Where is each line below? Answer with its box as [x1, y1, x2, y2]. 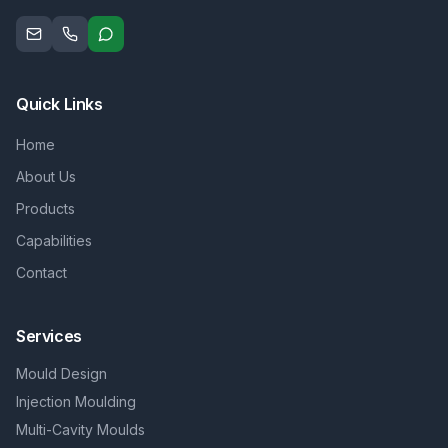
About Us [16, 168, 76, 185]
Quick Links [16, 94, 103, 114]
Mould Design [16, 365, 107, 382]
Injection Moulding [16, 393, 136, 410]
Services [16, 326, 82, 346]
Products [16, 200, 75, 217]
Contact [16, 264, 67, 281]
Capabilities [16, 232, 92, 249]
